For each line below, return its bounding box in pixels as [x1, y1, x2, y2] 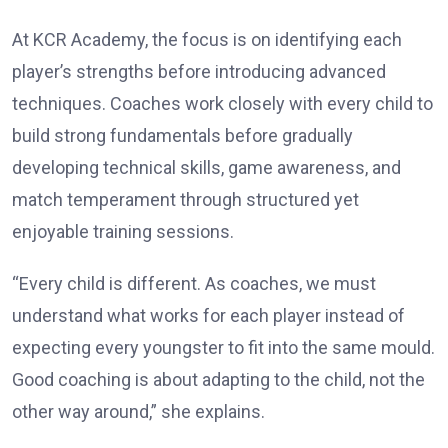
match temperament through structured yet [12, 188, 359, 210]
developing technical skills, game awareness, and [12, 156, 401, 178]
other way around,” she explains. [12, 400, 265, 422]
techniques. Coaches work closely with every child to [12, 92, 433, 114]
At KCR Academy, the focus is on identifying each [12, 28, 402, 50]
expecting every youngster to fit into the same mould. [12, 336, 435, 358]
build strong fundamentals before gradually [12, 124, 353, 146]
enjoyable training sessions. [12, 220, 234, 242]
